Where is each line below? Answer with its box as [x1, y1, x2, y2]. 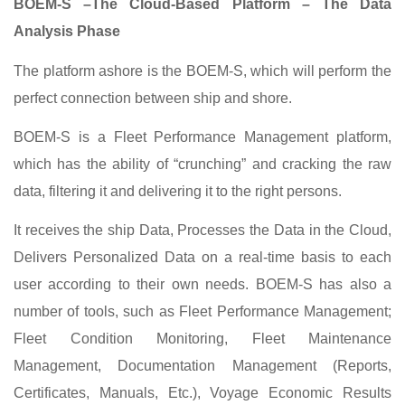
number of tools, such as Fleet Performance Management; [14, 303, 391, 319]
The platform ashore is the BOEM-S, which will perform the [14, 62, 391, 79]
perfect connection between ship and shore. [14, 89, 292, 106]
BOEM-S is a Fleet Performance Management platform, [14, 128, 391, 145]
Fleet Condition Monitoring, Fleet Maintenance [14, 330, 391, 346]
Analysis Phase [14, 24, 120, 40]
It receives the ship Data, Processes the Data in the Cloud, [14, 221, 391, 238]
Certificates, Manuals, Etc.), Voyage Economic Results [14, 384, 391, 400]
